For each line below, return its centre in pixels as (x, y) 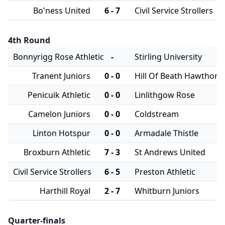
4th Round (29, 40)
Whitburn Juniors (167, 191)
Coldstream (157, 114)
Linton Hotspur (61, 133)
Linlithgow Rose (165, 95)
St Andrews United (170, 152)
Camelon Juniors (59, 114)
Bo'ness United (62, 10)
